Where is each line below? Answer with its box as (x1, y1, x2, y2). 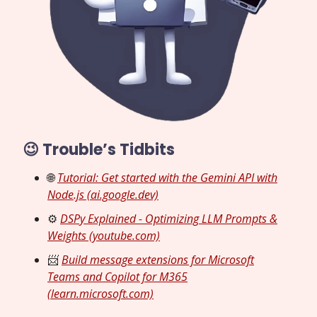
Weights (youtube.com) (47, 227, 160, 243)
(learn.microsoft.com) (47, 285, 154, 301)
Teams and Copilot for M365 (47, 268, 188, 284)
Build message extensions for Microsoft (62, 251, 254, 267)
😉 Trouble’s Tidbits (23, 138, 175, 161)
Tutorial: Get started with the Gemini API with (57, 169, 277, 185)
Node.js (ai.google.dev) (47, 186, 158, 202)
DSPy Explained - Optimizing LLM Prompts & (60, 210, 277, 226)
